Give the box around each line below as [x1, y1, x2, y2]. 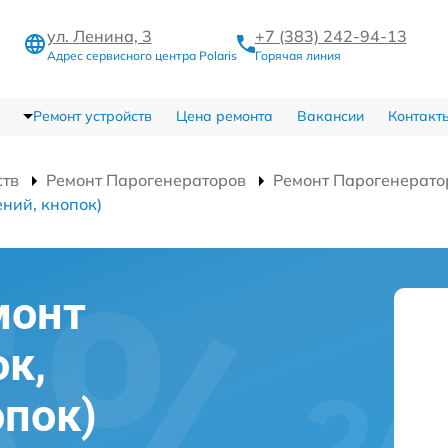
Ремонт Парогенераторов [46, 170, 246, 190]
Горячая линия [254, 48, 341, 63]
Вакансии [296, 107, 364, 125]
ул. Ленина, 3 [46, 26, 152, 46]
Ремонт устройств [32, 107, 152, 125]
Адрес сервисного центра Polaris [46, 48, 237, 63]
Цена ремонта [175, 107, 273, 125]
